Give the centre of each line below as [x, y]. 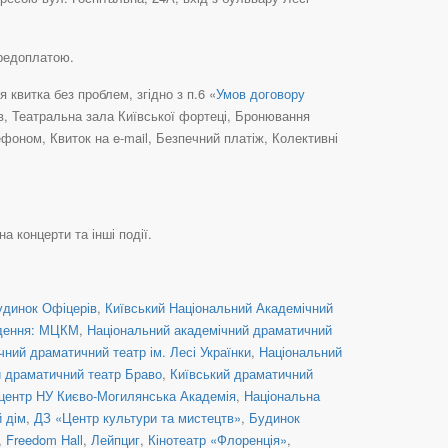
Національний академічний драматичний [209, 329]
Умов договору [260, 93]
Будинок [274, 417]
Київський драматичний [241, 373]
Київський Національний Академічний [219, 307]
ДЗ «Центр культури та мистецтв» [137, 417]
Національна [282, 395]
